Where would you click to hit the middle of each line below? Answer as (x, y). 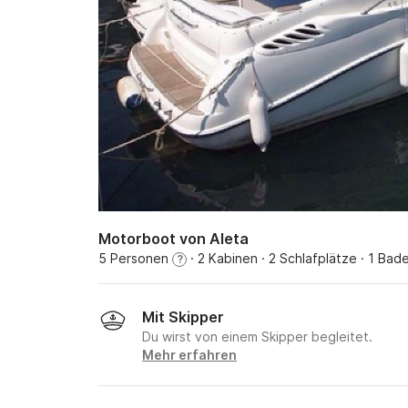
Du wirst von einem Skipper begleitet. (257, 337)
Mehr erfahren (189, 355)
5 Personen (135, 258)
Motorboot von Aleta (173, 239)
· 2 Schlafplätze (307, 258)
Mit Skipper (183, 317)
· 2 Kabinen (222, 258)
